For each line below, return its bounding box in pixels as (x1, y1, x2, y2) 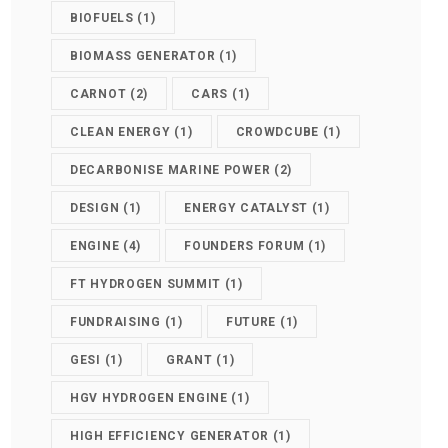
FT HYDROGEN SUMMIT (70, 276, 221, 291)
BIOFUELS (70, 10, 134, 25)
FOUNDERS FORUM (184, 238, 305, 253)
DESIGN (70, 200, 120, 215)
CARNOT (70, 86, 127, 101)
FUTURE (225, 314, 277, 329)
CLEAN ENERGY (70, 124, 171, 139)
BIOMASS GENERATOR (70, 48, 216, 63)
